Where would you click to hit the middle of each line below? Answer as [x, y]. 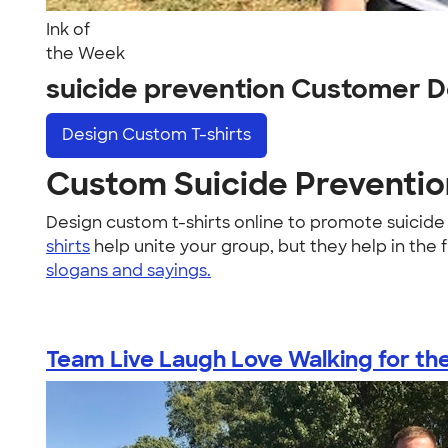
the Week [85, 53]
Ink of [68, 29]
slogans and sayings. [128, 270]
